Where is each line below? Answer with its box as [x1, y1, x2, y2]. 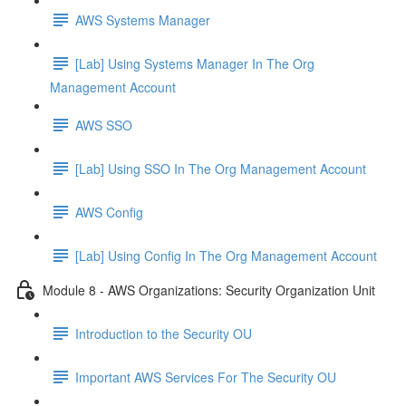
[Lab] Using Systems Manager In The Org [75, 53, 314, 72]
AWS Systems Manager [75, 10, 210, 29]
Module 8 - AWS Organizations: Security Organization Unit [43, 280, 375, 299]
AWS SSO [75, 115, 132, 134]
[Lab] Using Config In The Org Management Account [75, 246, 377, 265]
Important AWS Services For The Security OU [75, 367, 336, 386]
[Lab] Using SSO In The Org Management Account [75, 159, 366, 178]
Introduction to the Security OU [75, 324, 252, 343]
